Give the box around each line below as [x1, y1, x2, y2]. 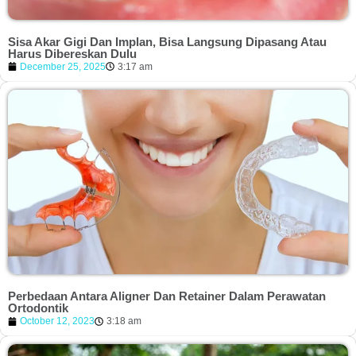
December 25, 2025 [20, 60, 106, 72]
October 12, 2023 [20, 315, 95, 327]
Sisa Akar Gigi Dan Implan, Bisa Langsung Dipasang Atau [8, 34, 327, 48]
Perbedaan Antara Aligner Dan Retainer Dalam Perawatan [8, 289, 326, 304]
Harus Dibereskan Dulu [8, 46, 137, 60]
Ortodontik [8, 301, 68, 315]
